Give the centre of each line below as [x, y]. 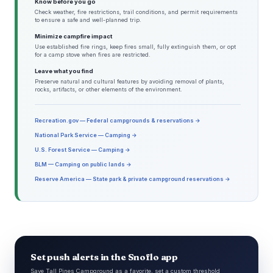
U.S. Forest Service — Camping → [83, 150]
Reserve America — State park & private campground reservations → [133, 179]
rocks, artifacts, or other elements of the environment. [108, 90]
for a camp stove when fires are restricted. [93, 55]
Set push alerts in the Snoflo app [105, 257]
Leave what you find [64, 71]
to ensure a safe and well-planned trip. [88, 20]
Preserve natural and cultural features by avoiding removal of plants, [129, 82]
